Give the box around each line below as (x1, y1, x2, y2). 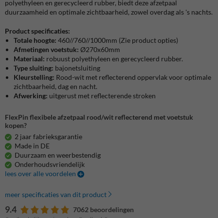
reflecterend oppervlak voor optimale (97, 73, 211, 81)
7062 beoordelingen (73, 205, 134, 214)
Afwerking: (14, 91, 48, 100)
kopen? (5, 121, 27, 129)
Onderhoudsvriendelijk (15, 160, 85, 168)
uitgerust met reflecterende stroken (49, 91, 156, 100)
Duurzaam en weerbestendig (15, 150, 101, 159)
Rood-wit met (54, 73, 97, 81)
